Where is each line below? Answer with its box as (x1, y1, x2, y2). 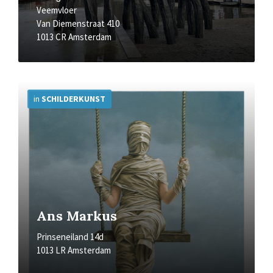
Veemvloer (37, 4, 77, 16)
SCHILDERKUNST (41, 93, 105, 104)
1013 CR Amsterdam (37, 31, 112, 43)
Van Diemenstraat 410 (37, 18, 119, 29)
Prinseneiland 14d (37, 231, 104, 243)
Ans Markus (37, 207, 117, 224)
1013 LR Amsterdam (37, 244, 111, 256)
